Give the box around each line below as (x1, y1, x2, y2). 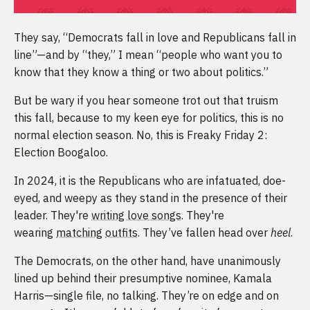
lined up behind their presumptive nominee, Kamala (14, 271, 272, 286)
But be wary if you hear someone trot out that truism (14, 93, 278, 108)
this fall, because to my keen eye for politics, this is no (14, 111, 284, 125)
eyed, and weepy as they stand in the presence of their (14, 191, 287, 206)
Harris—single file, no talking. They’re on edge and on (14, 289, 279, 303)
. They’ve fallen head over (138, 226, 271, 240)
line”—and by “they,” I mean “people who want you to (14, 48, 282, 62)
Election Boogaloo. (14, 145, 108, 160)
